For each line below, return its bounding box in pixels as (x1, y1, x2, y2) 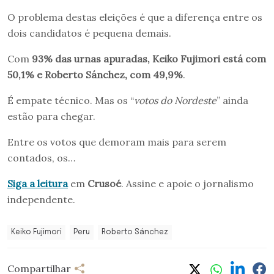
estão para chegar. (7, 110, 95, 123)
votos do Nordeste (134, 94, 217, 107)
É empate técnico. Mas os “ (7, 94, 134, 107)
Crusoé (87, 177, 121, 190)
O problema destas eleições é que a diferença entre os (7, 11, 262, 24)
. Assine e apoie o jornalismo (121, 177, 254, 190)
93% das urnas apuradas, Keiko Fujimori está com (32, 53, 266, 65)
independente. (7, 193, 75, 206)
